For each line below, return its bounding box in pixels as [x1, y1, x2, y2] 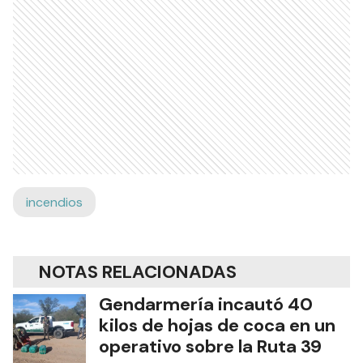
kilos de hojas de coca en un [99, 313, 335, 337]
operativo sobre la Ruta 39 [99, 334, 322, 358]
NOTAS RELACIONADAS [39, 259, 237, 284]
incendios [26, 193, 83, 211]
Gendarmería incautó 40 [99, 292, 313, 316]
